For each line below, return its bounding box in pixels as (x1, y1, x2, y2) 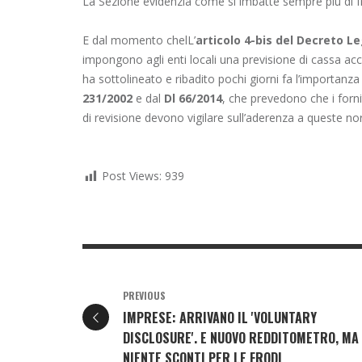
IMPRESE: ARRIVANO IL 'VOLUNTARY (123, 308, 317, 328)
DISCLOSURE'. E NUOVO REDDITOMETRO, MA (123, 328, 359, 348)
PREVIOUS (123, 288, 166, 303)
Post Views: (102, 168, 162, 184)
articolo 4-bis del (196, 32, 297, 48)
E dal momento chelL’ (82, 32, 196, 48)
